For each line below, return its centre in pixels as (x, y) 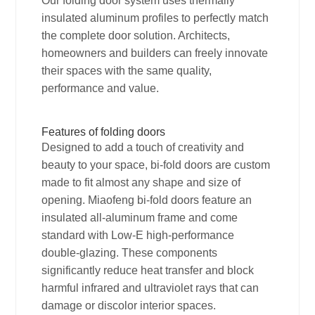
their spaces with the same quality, (127, 71)
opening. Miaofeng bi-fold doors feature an (147, 200)
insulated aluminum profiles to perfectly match (155, 18)
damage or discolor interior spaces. (129, 306)
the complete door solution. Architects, (136, 36)
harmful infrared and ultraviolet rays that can (150, 288)
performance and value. (101, 89)
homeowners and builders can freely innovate (155, 53)
